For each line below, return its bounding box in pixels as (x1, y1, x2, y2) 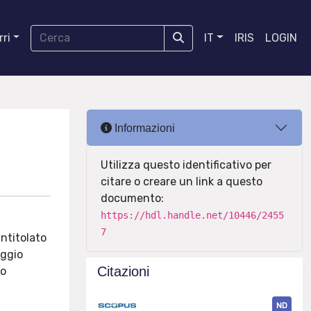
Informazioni (112, 121, 175, 134)
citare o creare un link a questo (101, 175, 262, 188)
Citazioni (97, 264, 149, 279)
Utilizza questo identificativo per (101, 158, 271, 171)
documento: (101, 192, 164, 205)
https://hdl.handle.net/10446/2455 (101, 210, 284, 221)
